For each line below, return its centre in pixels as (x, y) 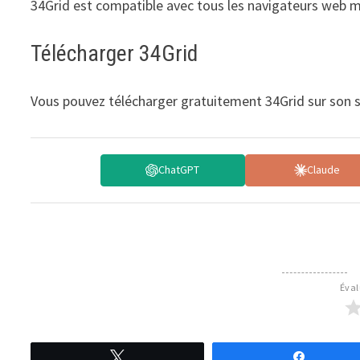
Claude (324, 170)
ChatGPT (179, 170)
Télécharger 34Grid (115, 53)
